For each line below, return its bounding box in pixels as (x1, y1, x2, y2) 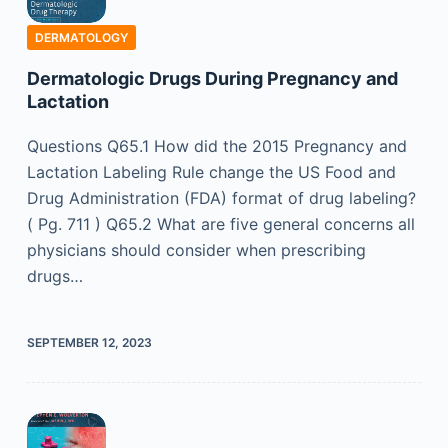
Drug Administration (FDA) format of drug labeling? (26, 187, 416, 208)
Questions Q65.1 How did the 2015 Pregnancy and (26, 135, 407, 156)
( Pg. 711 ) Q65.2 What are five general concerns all (26, 213, 415, 234)
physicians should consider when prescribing (26, 239, 366, 260)
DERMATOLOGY (34, 29, 128, 45)
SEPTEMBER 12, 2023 (26, 334, 152, 350)
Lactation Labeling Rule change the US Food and (26, 161, 396, 182)
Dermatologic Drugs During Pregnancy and (26, 67, 398, 89)
